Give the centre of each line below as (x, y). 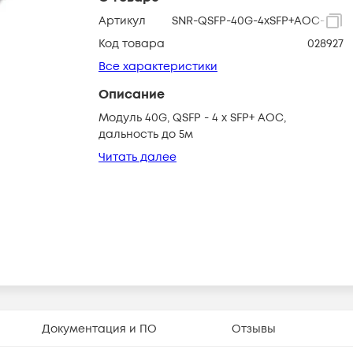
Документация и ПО (99, 329)
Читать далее (137, 157)
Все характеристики (158, 67)
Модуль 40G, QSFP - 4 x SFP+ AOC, (192, 118)
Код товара (132, 44)
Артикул (122, 21)
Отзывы (254, 329)
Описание (132, 95)
